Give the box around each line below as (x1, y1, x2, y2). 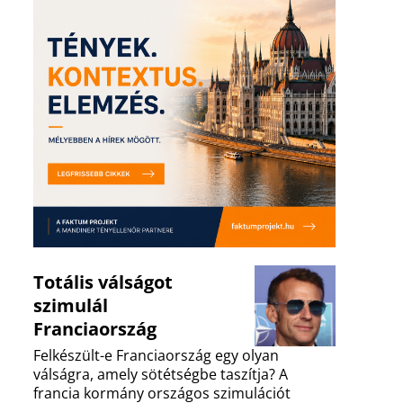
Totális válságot (33, 270, 173, 295)
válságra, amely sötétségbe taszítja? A (33, 364, 288, 385)
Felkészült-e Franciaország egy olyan (33, 345, 279, 366)
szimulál (33, 293, 108, 318)
